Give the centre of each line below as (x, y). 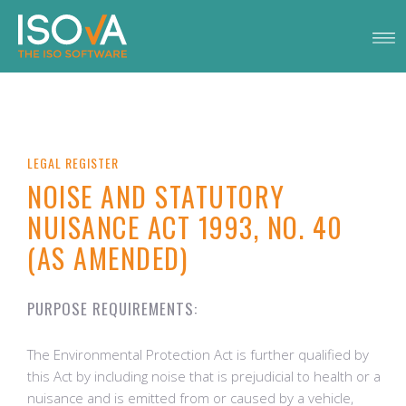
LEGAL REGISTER (73, 163)
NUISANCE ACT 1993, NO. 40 (185, 227)
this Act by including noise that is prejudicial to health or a (204, 376)
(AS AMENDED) (107, 258)
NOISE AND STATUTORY (156, 196)
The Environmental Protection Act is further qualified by (198, 354)
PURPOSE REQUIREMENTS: (112, 309)
